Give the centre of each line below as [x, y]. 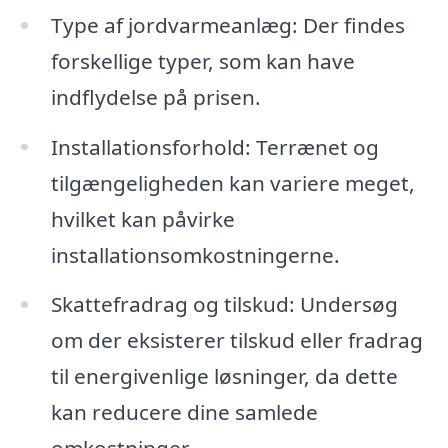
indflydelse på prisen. [155, 96]
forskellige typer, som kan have [202, 60]
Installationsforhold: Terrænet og [214, 146]
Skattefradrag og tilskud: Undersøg [224, 304]
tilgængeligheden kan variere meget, [232, 182]
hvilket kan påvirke [142, 218]
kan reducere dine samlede [184, 412]
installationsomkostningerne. [195, 254]
